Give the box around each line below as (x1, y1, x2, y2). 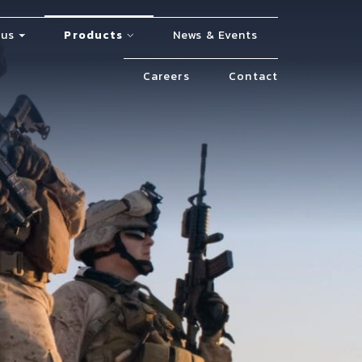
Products (64, 27, 124, 44)
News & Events (172, 27, 259, 44)
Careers (142, 68, 190, 85)
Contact (229, 68, 278, 85)
